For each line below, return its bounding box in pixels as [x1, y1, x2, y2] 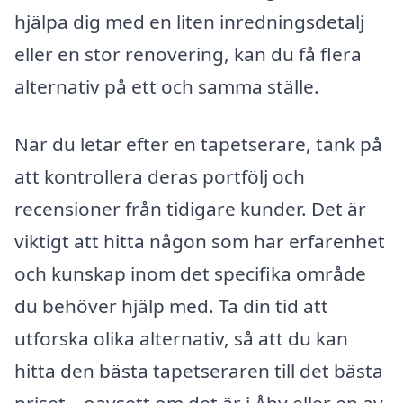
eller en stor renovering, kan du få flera [14, 40, 362, 67]
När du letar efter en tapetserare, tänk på [14, 130, 382, 157]
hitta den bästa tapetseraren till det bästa [14, 357, 383, 383]
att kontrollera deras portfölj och [14, 163, 305, 189]
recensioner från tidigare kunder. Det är [14, 195, 366, 221]
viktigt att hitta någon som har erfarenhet [14, 228, 385, 254]
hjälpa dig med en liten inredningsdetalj [14, 8, 364, 34]
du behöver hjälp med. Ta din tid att [14, 292, 328, 318]
